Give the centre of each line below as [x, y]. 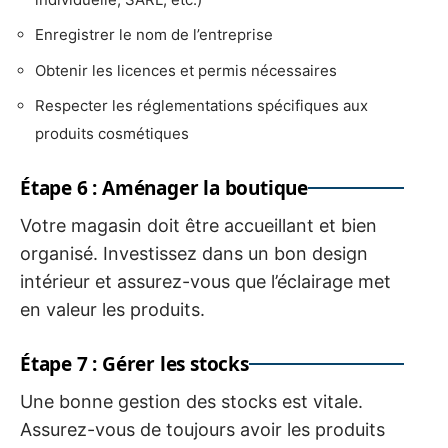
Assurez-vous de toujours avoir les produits [202, 430]
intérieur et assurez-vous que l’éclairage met [205, 282]
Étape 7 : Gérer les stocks [134, 364]
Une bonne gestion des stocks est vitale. [191, 402]
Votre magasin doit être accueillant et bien [198, 226]
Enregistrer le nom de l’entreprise [154, 35]
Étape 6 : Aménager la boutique [164, 188]
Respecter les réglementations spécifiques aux [201, 106]
